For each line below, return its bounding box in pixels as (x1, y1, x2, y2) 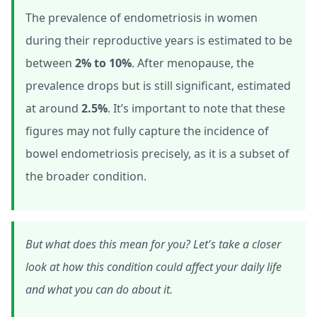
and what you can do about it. (25, 281, 173, 297)
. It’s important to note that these (108, 100, 285, 116)
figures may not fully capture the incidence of (25, 122, 269, 139)
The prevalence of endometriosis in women (25, 9, 258, 25)
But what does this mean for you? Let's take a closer (25, 236, 281, 252)
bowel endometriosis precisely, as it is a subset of (25, 145, 289, 161)
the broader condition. (25, 168, 146, 184)
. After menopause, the (132, 54, 254, 71)
